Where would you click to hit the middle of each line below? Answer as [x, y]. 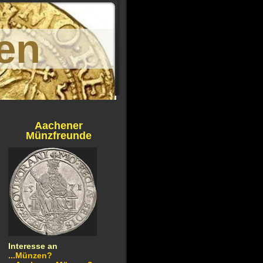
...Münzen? [30, 255]
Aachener [59, 126]
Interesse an [33, 246]
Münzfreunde [59, 136]
